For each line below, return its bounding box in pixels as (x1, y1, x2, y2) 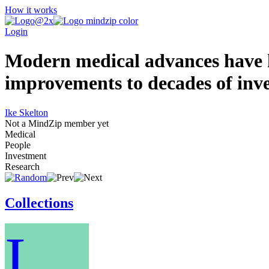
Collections (5, 195, 73, 211)
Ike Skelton (5, 107, 48, 118)
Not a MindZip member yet (5, 118, 109, 128)
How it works (5, 5, 57, 15)
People (5, 139, 31, 150)
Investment (5, 150, 46, 161)
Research (5, 161, 40, 172)
